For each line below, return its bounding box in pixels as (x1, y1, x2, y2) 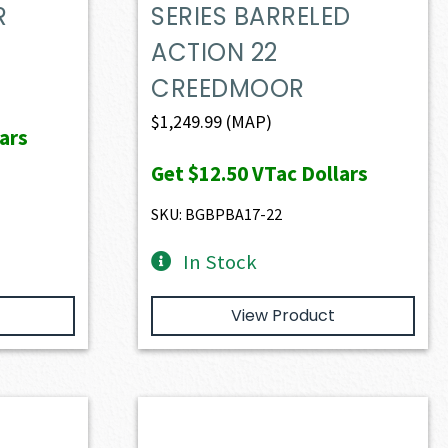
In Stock (183, 248, 258, 275)
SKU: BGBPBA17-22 (151, 203, 283, 224)
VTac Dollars (248, 159, 369, 187)
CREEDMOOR (151, 71, 305, 105)
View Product (230, 303, 335, 327)
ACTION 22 (151, 35, 278, 69)
